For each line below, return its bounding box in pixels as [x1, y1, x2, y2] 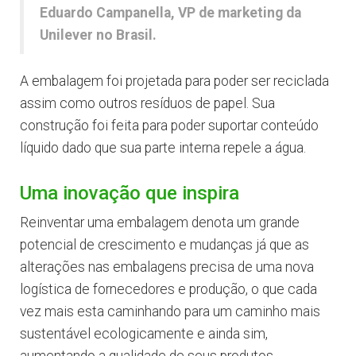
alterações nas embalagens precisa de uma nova [20, 259, 314, 276]
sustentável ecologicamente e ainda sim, [20, 326, 268, 342]
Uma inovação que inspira [20, 182, 239, 205]
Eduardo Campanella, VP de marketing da [40, 5, 301, 21]
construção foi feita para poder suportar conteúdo [20, 118, 319, 134]
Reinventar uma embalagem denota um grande [20, 215, 300, 231]
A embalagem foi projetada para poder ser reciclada [20, 73, 329, 90]
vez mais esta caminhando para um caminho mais [20, 304, 320, 320]
